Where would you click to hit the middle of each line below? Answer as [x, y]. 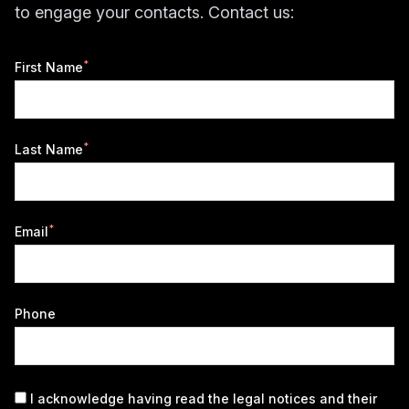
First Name [49, 67]
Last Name [49, 149]
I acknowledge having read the [131, 399]
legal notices [274, 399]
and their [346, 399]
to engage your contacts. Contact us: [154, 12]
